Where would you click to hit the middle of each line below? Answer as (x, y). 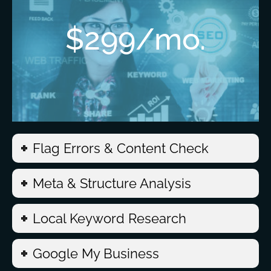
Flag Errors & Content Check (121, 148)
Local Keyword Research (110, 218)
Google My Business (96, 253)
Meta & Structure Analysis (112, 183)
